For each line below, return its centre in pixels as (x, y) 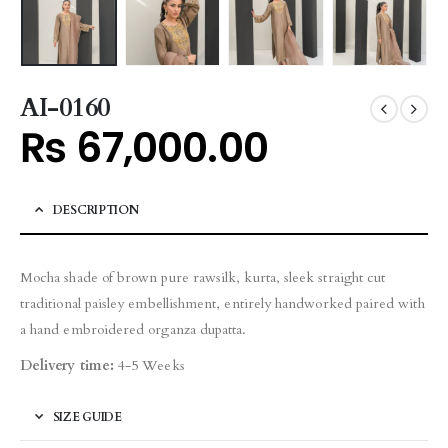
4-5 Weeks (149, 366)
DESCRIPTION (95, 210)
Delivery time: (67, 366)
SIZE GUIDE (87, 417)
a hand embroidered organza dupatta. (133, 330)
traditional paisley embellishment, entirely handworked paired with (222, 304)
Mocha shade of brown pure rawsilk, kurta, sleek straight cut (203, 278)
